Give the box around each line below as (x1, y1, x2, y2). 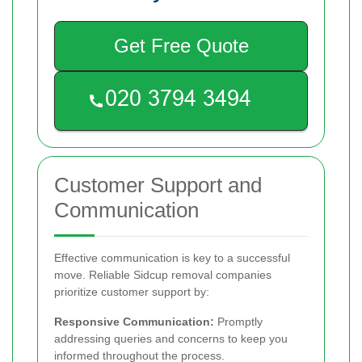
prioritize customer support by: (54, 285, 209, 299)
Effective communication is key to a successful (54, 251, 290, 265)
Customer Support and (54, 173, 262, 198)
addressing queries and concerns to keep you (54, 332, 288, 346)
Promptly (214, 315, 263, 329)
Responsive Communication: (54, 315, 214, 329)
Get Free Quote (113, 35, 249, 57)
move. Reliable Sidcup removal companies (54, 268, 271, 282)
